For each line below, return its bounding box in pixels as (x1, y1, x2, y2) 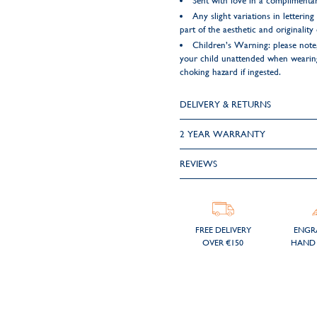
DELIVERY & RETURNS (179, 99, 271, 110)
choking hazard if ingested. (179, 67, 281, 77)
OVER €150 (202, 238, 244, 248)
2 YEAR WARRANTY (179, 129, 265, 139)
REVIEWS (179, 158, 217, 169)
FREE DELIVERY (195, 225, 251, 235)
